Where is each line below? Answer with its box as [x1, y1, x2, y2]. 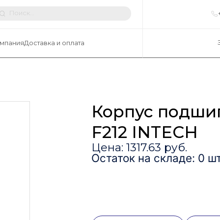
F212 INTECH [91, 122, 198, 142]
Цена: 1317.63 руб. [91, 140, 187, 155]
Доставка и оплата [24, 39, 84, 47]
